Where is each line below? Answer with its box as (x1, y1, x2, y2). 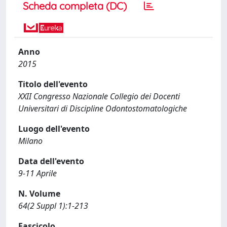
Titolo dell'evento (18, 79, 88, 90)
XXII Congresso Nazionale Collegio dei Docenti (18, 91, 180, 102)
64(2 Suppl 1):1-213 (18, 200, 88, 211)
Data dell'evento (18, 156, 84, 167)
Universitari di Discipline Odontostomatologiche (18, 103, 187, 114)
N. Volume (18, 188, 60, 199)
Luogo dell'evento (18, 123, 90, 134)
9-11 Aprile (18, 168, 57, 179)
